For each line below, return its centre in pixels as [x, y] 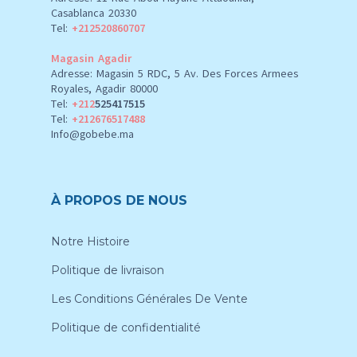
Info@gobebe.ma [92, 134]
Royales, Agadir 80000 [104, 88]
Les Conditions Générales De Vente [149, 298]
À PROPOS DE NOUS [119, 200]
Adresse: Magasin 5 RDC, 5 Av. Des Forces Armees [175, 73]
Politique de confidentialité [126, 327]
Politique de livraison [108, 270]
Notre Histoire [90, 241]
